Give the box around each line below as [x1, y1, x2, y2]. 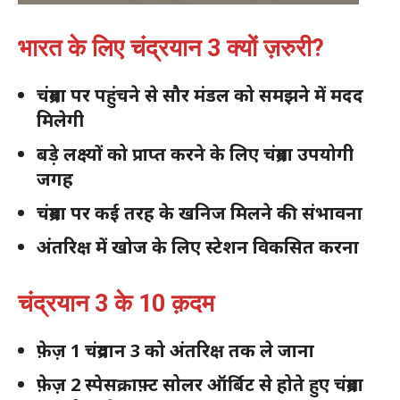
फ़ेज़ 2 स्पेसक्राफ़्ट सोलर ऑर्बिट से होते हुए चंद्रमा [37, 372, 363, 397]
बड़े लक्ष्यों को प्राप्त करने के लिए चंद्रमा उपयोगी [37, 142, 354, 167]
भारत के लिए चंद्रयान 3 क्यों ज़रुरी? [18, 34, 324, 63]
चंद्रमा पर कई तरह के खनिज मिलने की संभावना [37, 201, 362, 226]
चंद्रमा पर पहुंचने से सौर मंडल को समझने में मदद [37, 83, 363, 108]
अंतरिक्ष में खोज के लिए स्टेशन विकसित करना [37, 235, 359, 260]
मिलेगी [37, 108, 84, 133]
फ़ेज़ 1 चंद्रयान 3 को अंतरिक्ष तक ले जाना [37, 338, 323, 363]
